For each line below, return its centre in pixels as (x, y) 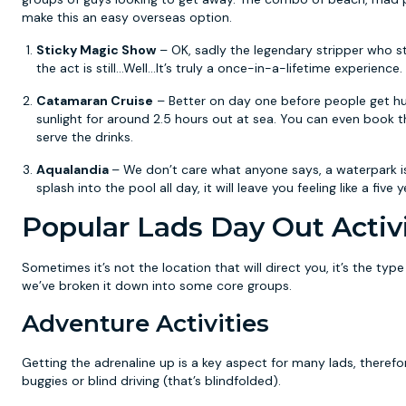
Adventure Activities (145, 324)
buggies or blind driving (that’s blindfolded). (151, 381)
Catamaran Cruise (95, 101)
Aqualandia (74, 169)
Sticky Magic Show (96, 50)
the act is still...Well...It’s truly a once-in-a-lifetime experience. (219, 68)
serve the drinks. (85, 137)
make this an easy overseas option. (127, 17)
